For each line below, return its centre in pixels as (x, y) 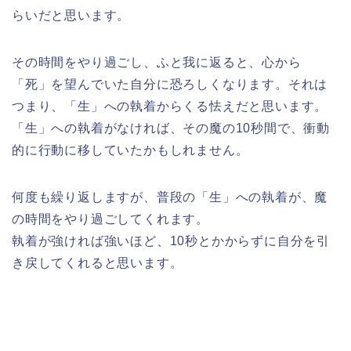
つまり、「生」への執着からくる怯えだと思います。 (170, 106)
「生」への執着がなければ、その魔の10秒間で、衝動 (171, 128)
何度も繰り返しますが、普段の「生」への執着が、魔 (170, 197)
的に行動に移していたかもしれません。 (130, 150)
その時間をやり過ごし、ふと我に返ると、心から (157, 62)
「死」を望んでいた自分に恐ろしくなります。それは (170, 84)
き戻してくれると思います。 (98, 262)
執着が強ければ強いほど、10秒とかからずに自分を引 (171, 241)
